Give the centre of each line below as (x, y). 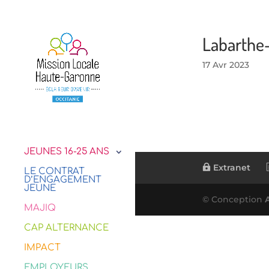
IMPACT (42, 248)
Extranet (230, 168)
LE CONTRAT (54, 171)
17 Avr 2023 (225, 65)
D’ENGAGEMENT (63, 180)
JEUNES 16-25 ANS (67, 152)
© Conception (233, 199)
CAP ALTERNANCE (66, 228)
